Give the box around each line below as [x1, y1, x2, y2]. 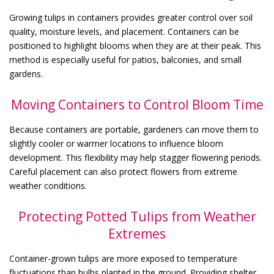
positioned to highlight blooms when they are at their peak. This [9, 39, 261, 51]
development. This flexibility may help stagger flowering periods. [9, 151, 262, 163]
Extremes [108, 224, 166, 242]
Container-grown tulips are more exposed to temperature [9, 252, 237, 264]
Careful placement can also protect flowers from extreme [9, 165, 237, 177]
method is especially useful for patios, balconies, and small [9, 53, 242, 65]
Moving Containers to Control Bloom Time [10, 95, 264, 113]
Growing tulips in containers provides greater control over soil [9, 11, 253, 23]
